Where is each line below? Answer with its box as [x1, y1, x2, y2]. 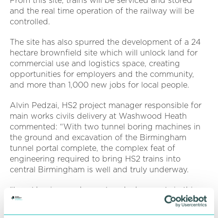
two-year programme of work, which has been [10, 196, 187, 205]
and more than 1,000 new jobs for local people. [10, 80, 189, 90]
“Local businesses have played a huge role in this [10, 185, 197, 195]
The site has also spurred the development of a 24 [10, 37, 201, 47]
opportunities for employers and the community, [10, 69, 194, 79]
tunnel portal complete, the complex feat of [10, 143, 175, 153]
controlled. [10, 17, 50, 26]
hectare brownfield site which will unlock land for [10, 48, 198, 57]
